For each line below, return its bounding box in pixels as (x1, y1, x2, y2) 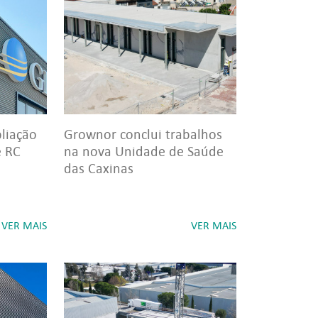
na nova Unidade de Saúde (64, 143, 224, 160)
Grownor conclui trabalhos (64, 126, 222, 143)
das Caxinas (64, 160, 133, 177)
